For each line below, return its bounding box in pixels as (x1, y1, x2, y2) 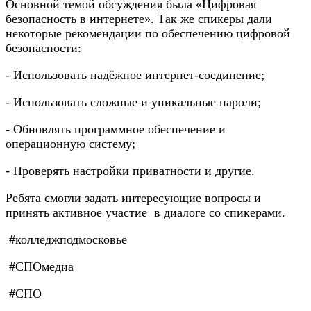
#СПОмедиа (6, 260, 74, 274)
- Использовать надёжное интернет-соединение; (6, 68, 268, 83)
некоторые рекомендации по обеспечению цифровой (6, 26, 290, 41)
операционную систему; (6, 137, 139, 151)
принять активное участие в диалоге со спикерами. (6, 205, 285, 220)
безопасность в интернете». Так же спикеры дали (6, 12, 272, 26)
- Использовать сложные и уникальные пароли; (6, 95, 261, 110)
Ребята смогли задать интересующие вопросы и (6, 191, 261, 205)
